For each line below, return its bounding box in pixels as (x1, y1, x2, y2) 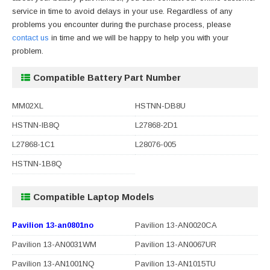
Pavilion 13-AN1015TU (135, 259, 216, 268)
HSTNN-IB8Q (12, 120, 60, 130)
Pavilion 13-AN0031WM (12, 239, 96, 249)
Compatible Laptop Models (33, 191, 154, 202)
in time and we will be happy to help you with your (49, 33, 228, 42)
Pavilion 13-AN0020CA (135, 220, 217, 230)
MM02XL (12, 101, 43, 110)
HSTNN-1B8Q (12, 159, 62, 168)
